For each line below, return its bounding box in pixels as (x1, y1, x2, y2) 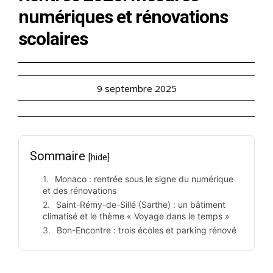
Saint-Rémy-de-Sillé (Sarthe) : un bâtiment (56, 199, 225, 210)
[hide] (88, 152, 110, 163)
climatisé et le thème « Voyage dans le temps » (43, 211, 230, 222)
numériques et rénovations (18, 6, 228, 28)
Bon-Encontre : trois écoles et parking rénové (57, 225, 236, 236)
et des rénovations (43, 185, 116, 196)
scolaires (18, 28, 88, 50)
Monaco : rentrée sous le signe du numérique (55, 174, 233, 185)
